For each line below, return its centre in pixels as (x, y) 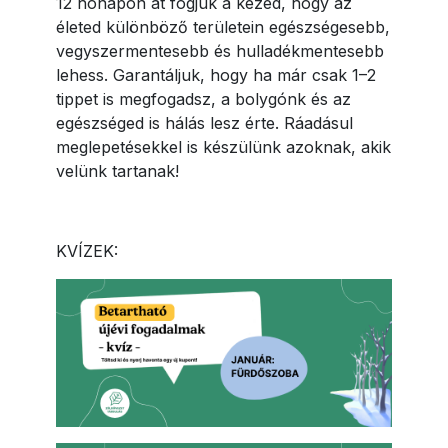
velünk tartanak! (117, 171)
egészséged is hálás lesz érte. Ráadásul (204, 123)
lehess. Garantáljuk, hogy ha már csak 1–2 (216, 75)
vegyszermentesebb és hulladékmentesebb (220, 51)
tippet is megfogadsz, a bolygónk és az (203, 99)
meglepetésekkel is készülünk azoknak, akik (223, 147)
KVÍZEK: (87, 251)
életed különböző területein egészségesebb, (223, 27)
